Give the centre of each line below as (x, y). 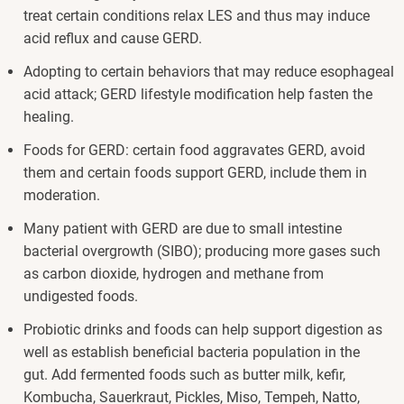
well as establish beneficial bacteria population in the (192, 353)
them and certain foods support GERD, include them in (195, 173)
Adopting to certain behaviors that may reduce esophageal (209, 72)
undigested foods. (81, 297)
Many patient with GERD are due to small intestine (183, 229)
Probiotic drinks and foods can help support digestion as (203, 330)
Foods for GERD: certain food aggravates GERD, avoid (194, 151)
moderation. (64, 196)
